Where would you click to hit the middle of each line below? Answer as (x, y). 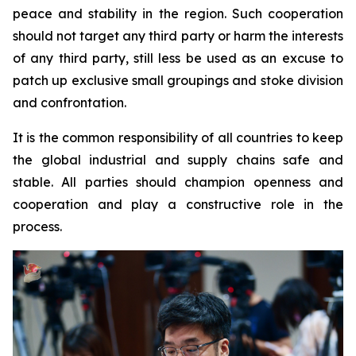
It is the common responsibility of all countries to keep (178, 137)
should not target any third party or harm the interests (178, 35)
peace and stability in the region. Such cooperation (178, 13)
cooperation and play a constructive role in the (178, 204)
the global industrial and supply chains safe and (178, 159)
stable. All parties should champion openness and (178, 182)
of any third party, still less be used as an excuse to (178, 58)
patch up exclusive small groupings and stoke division (178, 80)
